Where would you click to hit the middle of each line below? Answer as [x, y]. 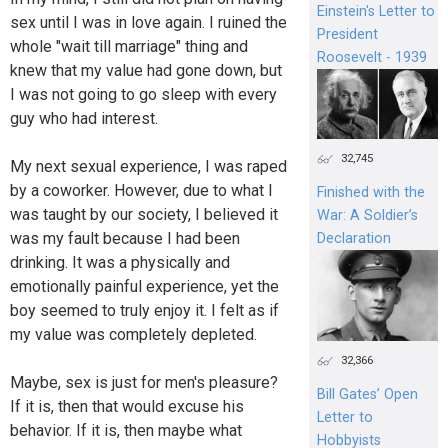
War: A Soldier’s [367, 216]
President [347, 34]
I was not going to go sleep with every [143, 94]
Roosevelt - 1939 [371, 57]
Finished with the [370, 193]
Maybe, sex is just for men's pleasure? [144, 382]
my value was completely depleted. [133, 334]
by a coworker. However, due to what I [141, 190]
